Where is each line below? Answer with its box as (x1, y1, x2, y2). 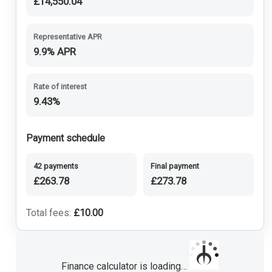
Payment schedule (25, 132, 105, 144)
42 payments (33, 161, 78, 171)
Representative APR (33, 32, 102, 41)
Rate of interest (33, 82, 87, 92)
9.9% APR (33, 45, 76, 58)
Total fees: (25, 207, 73, 219)
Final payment (150, 161, 199, 171)
